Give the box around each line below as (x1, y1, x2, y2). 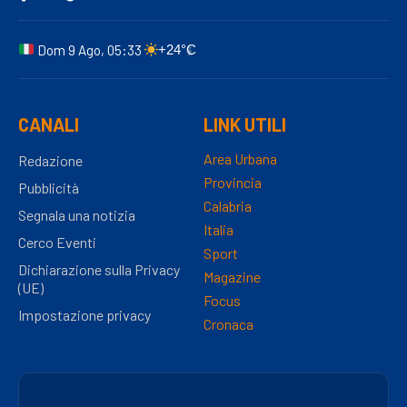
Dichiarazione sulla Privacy (18, 260, 180, 278)
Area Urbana (203, 149, 277, 167)
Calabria (203, 196, 252, 214)
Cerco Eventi (18, 233, 96, 251)
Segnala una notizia (18, 205, 135, 223)
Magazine (203, 267, 261, 285)
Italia (203, 220, 233, 238)
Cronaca (203, 314, 253, 333)
